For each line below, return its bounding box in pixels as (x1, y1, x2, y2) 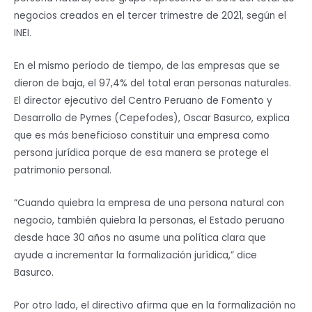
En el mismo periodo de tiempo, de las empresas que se (14, 58, 280, 72)
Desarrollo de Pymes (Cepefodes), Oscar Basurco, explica (14, 111, 290, 125)
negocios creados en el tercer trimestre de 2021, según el (14, 8, 286, 22)
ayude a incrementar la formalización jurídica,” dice (14, 248, 257, 262)
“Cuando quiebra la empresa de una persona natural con (14, 196, 284, 210)
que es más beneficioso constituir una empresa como (14, 128, 270, 142)
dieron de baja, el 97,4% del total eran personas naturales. (14, 76, 291, 90)
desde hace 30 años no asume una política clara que (14, 231, 266, 244)
